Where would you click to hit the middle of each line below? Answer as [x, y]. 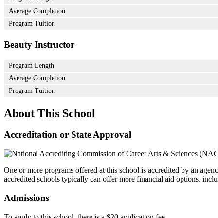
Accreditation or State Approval [68, 135]
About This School [50, 113]
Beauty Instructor [39, 44]
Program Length [31, 65]
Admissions [27, 198]
